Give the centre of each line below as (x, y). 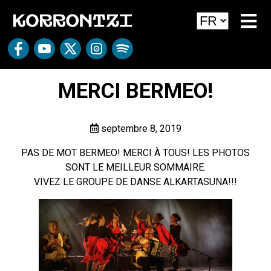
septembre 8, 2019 (140, 129)
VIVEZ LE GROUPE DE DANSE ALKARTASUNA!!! (135, 182)
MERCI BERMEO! (135, 91)
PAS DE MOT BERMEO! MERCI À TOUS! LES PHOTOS (135, 153)
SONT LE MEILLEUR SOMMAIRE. (135, 167)
